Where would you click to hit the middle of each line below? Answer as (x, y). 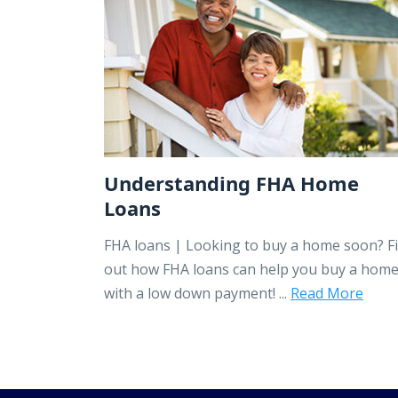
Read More (327, 293)
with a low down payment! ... (197, 293)
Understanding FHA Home (231, 183)
